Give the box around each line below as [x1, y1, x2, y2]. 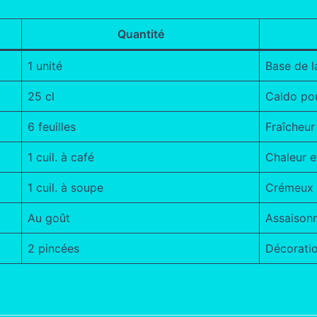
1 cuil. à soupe [28, 180, 103, 195]
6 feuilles [28, 119, 76, 134]
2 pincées [28, 241, 79, 255]
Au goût [28, 210, 70, 225]
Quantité [117, 26, 164, 41]
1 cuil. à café [28, 149, 94, 164]
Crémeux [265, 180, 313, 195]
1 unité [28, 58, 62, 73]
